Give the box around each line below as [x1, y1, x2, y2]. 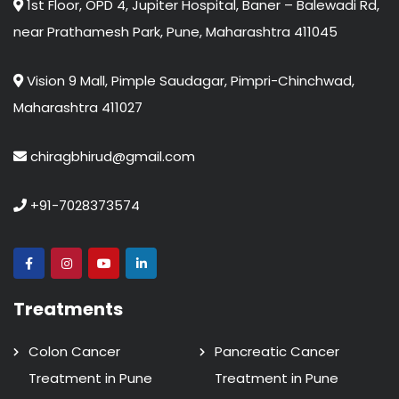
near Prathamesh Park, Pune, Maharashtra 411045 [13, 22, 338, 42]
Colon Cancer [28, 342, 120, 362]
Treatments [13, 297, 123, 322]
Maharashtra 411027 [13, 98, 142, 118]
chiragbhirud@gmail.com [27, 147, 195, 167]
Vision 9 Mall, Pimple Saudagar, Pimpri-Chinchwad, [23, 71, 354, 91]
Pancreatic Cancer [214, 342, 339, 362]
